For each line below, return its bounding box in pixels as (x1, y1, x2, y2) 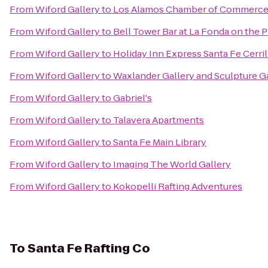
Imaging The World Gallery (113, 158, 231, 170)
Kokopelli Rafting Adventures (113, 180, 242, 193)
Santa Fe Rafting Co (28, 240, 150, 257)
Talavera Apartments (113, 114, 204, 126)
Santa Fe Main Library (113, 136, 206, 148)
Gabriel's (113, 92, 152, 104)
